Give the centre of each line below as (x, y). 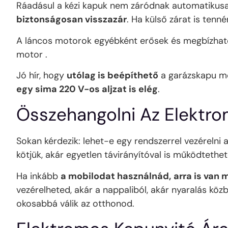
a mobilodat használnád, (116, 176)
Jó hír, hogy (41, 75)
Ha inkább (38, 176)
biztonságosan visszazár (72, 20)
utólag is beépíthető (112, 75)
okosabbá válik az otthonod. (75, 203)
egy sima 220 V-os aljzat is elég (87, 89)
